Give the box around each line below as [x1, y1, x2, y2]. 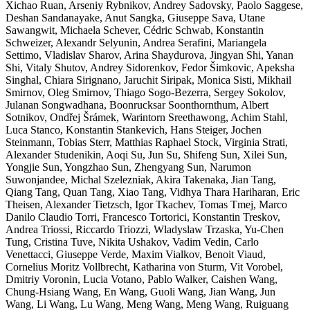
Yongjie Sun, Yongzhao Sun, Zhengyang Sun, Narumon [6, 161, 251, 173]
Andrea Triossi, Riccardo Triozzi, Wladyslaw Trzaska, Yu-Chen [6, 223, 284, 235]
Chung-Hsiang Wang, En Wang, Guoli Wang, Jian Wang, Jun [6, 285, 275, 298]
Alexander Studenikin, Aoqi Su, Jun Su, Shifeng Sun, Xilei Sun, [6, 148, 287, 161]
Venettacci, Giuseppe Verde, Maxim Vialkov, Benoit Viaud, [6, 248, 266, 260]
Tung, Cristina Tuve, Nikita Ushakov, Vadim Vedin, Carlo [6, 235, 259, 248]
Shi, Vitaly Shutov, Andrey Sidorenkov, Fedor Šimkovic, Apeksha [6, 61, 295, 73]
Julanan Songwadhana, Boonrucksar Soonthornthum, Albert [6, 98, 268, 111]
